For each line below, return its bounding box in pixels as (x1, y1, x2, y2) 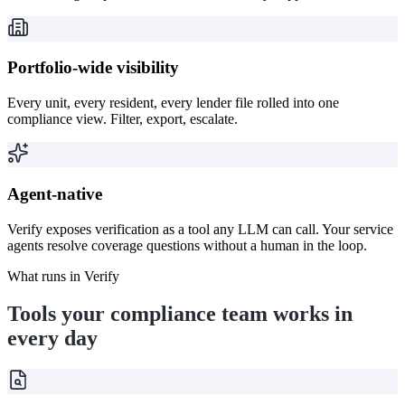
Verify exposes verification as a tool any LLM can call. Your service (7, 221, 393, 237)
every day (7, 326, 98, 351)
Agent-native (7, 184, 102, 203)
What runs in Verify (7, 268, 119, 284)
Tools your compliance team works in (7, 302, 353, 326)
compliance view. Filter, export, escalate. (7, 111, 238, 127)
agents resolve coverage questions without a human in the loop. (7, 237, 367, 253)
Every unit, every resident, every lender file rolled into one (7, 95, 339, 111)
